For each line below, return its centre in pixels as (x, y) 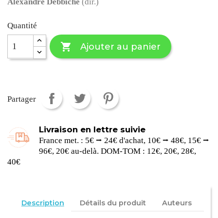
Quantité (22, 26)
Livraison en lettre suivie (92, 129)
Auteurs (177, 203)
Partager (22, 99)
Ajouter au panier (120, 46)
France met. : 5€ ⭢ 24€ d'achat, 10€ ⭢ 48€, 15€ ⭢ (124, 140)
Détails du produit (113, 203)
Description (43, 203)
